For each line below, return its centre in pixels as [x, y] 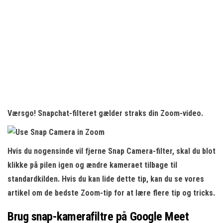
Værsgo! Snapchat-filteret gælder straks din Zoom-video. [105, 113]
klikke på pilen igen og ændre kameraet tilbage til [92, 165]
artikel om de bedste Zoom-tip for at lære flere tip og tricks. [111, 193]
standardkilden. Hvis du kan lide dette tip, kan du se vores [106, 179]
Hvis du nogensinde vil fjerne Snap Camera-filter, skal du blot [111, 151]
